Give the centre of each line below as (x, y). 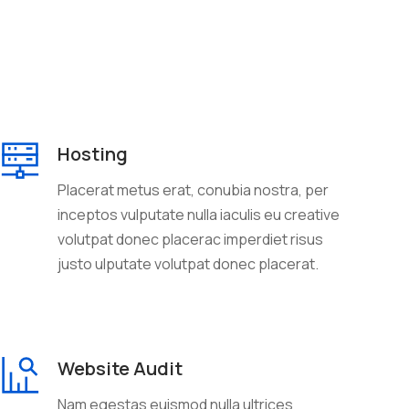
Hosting (92, 153)
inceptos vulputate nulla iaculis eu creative (198, 214)
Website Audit (120, 368)
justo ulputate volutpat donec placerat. (188, 263)
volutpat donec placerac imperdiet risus (190, 239)
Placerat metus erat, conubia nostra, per (193, 189)
